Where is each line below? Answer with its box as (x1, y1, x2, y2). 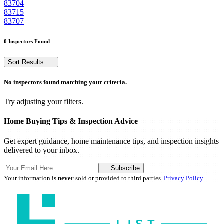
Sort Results (8, 58, 46, 66)
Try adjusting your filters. (4, 97, 83, 106)
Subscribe (110, 164, 140, 172)
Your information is (4, 174, 58, 182)
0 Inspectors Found (4, 38, 50, 44)
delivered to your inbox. (4, 145, 79, 154)
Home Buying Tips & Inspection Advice (4, 117, 138, 126)
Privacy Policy (164, 174, 203, 182)
